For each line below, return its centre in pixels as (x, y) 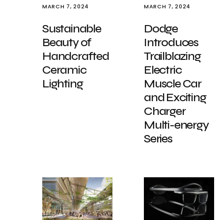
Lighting (63, 84)
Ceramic (64, 70)
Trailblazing (172, 56)
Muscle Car (173, 84)
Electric (163, 70)
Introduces (171, 42)
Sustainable (72, 29)
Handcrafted (76, 56)
